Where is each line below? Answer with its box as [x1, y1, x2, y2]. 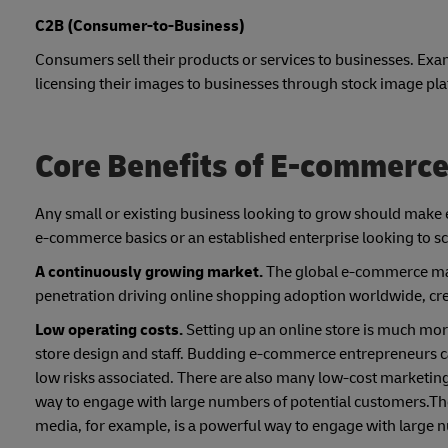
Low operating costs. [35, 319, 186, 340]
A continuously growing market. [35, 261, 266, 282]
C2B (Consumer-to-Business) [35, 15, 245, 36]
